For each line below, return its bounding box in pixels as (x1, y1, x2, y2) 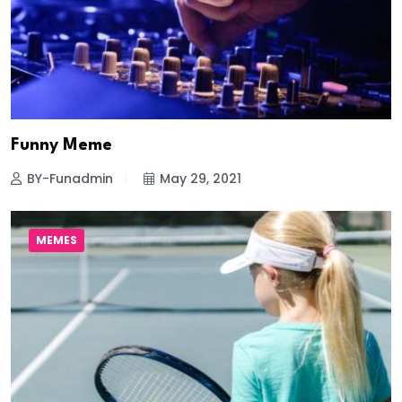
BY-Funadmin (27, 169, 113, 188)
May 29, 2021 (160, 169, 241, 188)
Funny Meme (11, 136, 112, 153)
